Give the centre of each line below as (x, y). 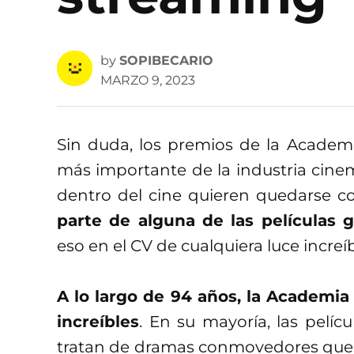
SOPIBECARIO (166, 60)
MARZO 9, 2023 (148, 80)
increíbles (98, 321)
